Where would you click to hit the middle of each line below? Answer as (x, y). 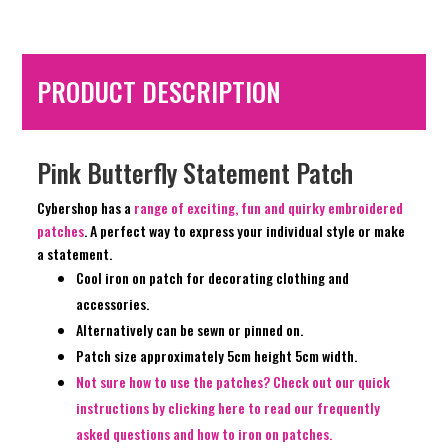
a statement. (75, 254)
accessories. (113, 304)
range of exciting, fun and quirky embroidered (269, 208)
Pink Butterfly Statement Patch (195, 173)
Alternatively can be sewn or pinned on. (190, 330)
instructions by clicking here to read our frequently (228, 408)
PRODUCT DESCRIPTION (159, 92)
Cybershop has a (86, 208)
